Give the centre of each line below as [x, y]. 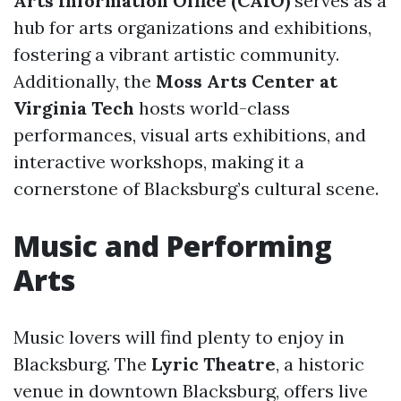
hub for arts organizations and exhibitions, [192, 28]
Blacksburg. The [82, 364]
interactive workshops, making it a [159, 162]
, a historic [320, 364]
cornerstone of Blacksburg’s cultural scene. [196, 189]
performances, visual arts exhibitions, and [190, 135]
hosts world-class [212, 108]
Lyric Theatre [213, 364]
